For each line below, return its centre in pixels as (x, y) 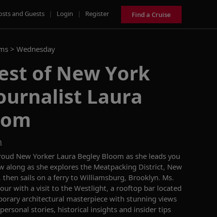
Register (97, 13)
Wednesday (36, 49)
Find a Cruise (151, 14)
